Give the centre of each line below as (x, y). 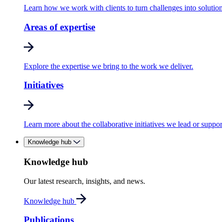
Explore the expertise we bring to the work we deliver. (109, 66)
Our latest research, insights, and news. (84, 181)
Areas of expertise (59, 27)
